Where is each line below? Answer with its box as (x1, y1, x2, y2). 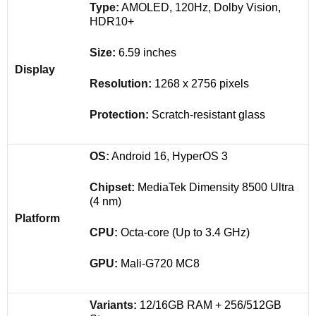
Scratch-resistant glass (149, 109, 265, 121)
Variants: (90, 299, 137, 312)
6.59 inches (116, 47, 176, 59)
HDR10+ (90, 16, 134, 28)
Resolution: (90, 78, 152, 90)
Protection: (90, 109, 149, 121)
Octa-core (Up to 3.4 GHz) (118, 226, 250, 239)
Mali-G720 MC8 (118, 257, 200, 270)
